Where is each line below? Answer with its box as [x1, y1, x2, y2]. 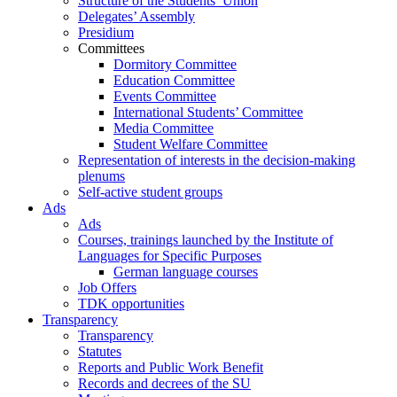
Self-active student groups [78, 184, 222, 200]
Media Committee [113, 121, 214, 136]
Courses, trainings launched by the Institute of [78, 232, 333, 248]
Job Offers [78, 280, 136, 296]
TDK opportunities [78, 296, 184, 312]
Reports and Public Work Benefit [78, 360, 263, 376]
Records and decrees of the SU [78, 376, 251, 392]
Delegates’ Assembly [78, 9, 195, 25]
